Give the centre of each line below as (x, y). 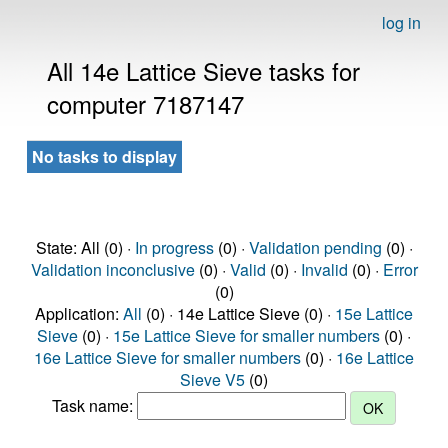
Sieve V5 (212, 379)
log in (401, 22)
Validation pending (315, 247)
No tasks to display (104, 156)
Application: (79, 313)
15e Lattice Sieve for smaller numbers (246, 335)
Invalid (324, 269)
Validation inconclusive (112, 269)
